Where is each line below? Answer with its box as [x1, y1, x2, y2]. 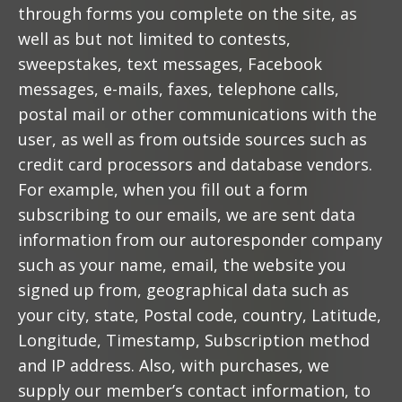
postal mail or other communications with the [18, 103, 377, 125]
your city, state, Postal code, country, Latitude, [18, 304, 381, 326]
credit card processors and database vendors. [18, 153, 372, 175]
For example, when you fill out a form [18, 179, 308, 200]
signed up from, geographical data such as [18, 279, 349, 301]
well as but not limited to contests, [18, 28, 291, 49]
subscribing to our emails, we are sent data [18, 204, 355, 225]
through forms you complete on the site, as [18, 3, 357, 24]
